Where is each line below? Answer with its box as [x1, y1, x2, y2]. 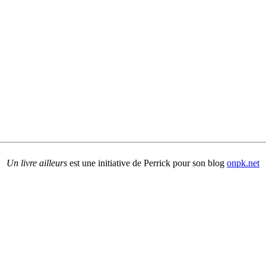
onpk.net [227, 158, 259, 169]
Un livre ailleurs [7, 158, 67, 169]
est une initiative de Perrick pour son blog [67, 158, 227, 169]
